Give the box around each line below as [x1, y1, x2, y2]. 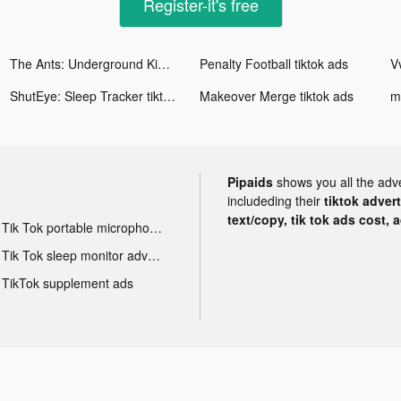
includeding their [227, 191, 324, 209]
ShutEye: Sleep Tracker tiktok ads [163, 86, 176, 105]
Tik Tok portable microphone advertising [149, 218, 162, 236]
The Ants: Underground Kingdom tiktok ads [158, 54, 171, 73]
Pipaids [227, 172, 273, 191]
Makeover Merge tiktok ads [200, 86, 354, 105]
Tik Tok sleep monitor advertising [147, 245, 160, 264]
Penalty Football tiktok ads [200, 54, 349, 73]
